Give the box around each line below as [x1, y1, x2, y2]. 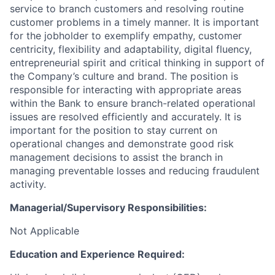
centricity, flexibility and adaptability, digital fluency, [10, 43, 252, 55]
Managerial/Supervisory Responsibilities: [10, 201, 207, 214]
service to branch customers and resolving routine [10, 2, 244, 15]
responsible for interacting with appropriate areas [10, 83, 241, 96]
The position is [170, 70, 238, 82]
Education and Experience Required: [10, 248, 185, 260]
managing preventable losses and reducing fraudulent [10, 165, 260, 177]
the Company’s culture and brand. [10, 70, 170, 82]
